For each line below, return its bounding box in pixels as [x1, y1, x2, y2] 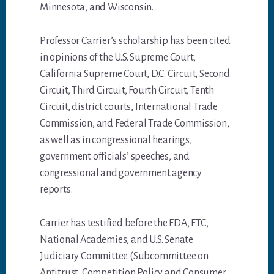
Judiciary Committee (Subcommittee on [40, 251, 209, 262]
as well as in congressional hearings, [40, 135, 192, 146]
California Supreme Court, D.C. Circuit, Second [40, 68, 230, 80]
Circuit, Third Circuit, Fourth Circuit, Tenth [40, 85, 215, 97]
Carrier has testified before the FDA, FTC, [40, 218, 209, 229]
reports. [40, 184, 73, 196]
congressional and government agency [40, 168, 202, 179]
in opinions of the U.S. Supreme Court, [40, 52, 196, 64]
